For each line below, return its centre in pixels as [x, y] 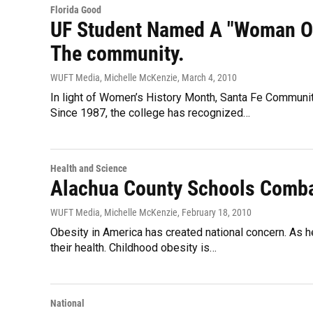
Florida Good [76, 10]
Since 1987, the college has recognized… [150, 113]
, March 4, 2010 [207, 78]
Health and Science [89, 168]
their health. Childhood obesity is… [133, 248]
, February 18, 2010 [214, 212]
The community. [117, 53]
